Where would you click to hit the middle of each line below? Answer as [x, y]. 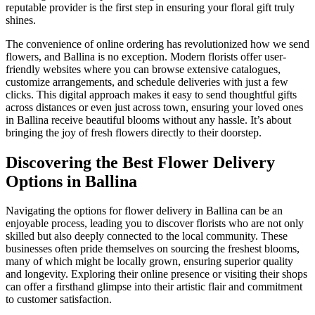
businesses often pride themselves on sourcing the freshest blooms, [153, 249]
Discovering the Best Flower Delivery [140, 162]
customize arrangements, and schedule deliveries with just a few [147, 82]
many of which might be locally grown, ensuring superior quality [149, 262]
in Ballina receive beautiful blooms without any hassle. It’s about [148, 120]
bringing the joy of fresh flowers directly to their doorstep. [134, 132]
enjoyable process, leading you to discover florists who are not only [155, 224]
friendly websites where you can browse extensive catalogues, [143, 69]
